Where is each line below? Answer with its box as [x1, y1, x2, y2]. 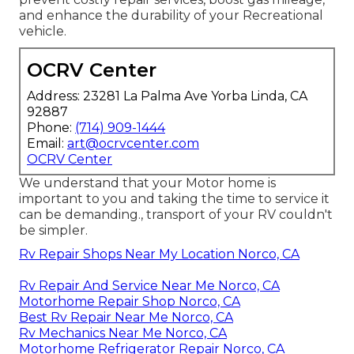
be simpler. [19, 222, 88, 238]
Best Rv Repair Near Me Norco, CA [19, 309, 233, 325]
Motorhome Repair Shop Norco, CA [19, 293, 240, 309]
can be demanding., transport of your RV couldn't [19, 206, 333, 222]
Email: [27, 135, 67, 151]
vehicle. [19, 23, 66, 39]
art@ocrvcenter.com [67, 135, 199, 151]
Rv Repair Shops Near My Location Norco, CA [19, 246, 299, 262]
